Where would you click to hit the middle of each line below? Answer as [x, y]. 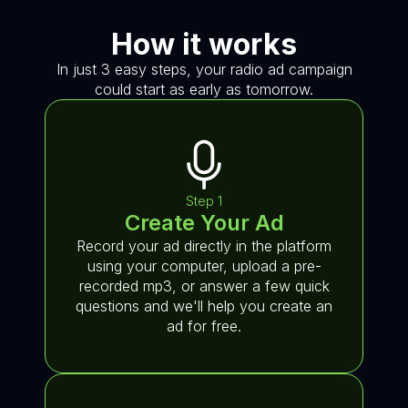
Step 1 [204, 201]
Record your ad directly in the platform [204, 246]
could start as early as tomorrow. [204, 89]
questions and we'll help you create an [204, 306]
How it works [204, 44]
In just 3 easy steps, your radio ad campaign [204, 69]
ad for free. [204, 326]
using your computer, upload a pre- [204, 266]
